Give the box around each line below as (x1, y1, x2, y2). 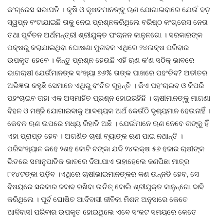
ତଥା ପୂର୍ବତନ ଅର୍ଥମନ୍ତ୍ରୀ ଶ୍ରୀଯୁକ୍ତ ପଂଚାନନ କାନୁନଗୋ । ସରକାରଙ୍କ (7, 30, 202, 40)
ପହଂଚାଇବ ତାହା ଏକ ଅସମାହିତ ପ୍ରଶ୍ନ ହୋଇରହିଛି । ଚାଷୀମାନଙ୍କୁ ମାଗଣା (7, 93, 210, 103)
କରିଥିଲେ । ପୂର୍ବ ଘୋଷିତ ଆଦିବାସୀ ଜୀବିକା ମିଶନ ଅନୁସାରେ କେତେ (7, 195, 188, 204)
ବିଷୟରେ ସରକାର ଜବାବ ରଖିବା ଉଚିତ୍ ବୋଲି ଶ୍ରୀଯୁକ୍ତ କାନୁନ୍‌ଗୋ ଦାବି (7, 182, 204, 192)
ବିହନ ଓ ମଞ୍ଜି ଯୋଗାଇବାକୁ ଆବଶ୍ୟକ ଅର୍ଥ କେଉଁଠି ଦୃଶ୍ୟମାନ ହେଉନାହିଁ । (7, 106, 211, 116)
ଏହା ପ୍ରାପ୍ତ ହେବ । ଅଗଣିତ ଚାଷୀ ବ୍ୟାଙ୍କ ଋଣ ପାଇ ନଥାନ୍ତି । (7, 131, 183, 141)
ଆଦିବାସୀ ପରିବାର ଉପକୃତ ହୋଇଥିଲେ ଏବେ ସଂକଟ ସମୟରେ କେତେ (7, 207, 197, 217)
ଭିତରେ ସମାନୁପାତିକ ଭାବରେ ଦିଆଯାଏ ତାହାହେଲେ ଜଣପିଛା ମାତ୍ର (7, 157, 189, 166)
